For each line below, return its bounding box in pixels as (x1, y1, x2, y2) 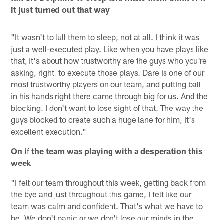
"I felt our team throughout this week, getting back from (11, 177, 206, 187)
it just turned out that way (11, 4, 110, 14)
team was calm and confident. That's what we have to (11, 200, 203, 211)
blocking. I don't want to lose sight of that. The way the (11, 102, 204, 112)
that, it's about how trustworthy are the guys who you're (11, 55, 207, 65)
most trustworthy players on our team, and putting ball (11, 79, 201, 89)
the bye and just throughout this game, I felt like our (11, 189, 192, 199)
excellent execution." (11, 126, 87, 136)
